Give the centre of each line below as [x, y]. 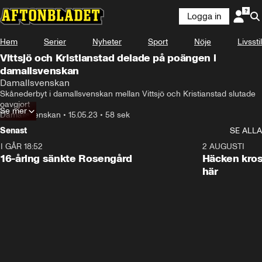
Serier [55, 42]
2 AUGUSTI [223, 146]
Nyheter [107, 42]
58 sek [118, 115]
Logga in [204, 16]
